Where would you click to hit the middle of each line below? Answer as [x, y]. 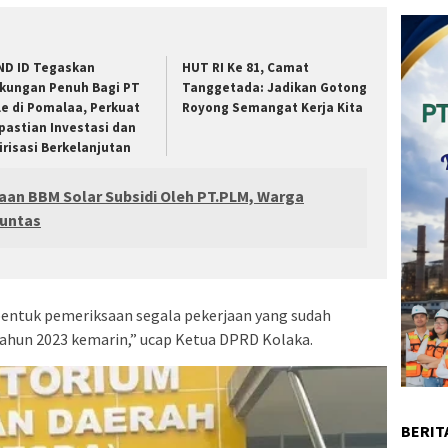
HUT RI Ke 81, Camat [246, 68]
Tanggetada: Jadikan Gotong [275, 88]
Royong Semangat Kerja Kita [273, 108]
